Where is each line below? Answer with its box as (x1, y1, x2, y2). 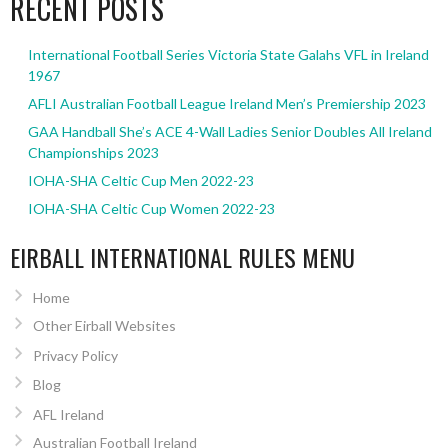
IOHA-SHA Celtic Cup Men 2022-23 (27, 172, 254, 190)
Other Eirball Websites (32, 317, 176, 335)
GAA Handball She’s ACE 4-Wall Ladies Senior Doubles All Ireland (27, 123, 432, 141)
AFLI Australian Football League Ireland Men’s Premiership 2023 (27, 95, 426, 113)
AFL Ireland (32, 405, 104, 423)
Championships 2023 (27, 144, 159, 162)
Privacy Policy (32, 346, 118, 364)
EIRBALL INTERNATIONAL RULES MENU (10, 239, 355, 276)
